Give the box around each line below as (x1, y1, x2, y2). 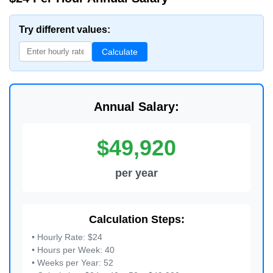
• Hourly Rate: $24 (32, 232, 102, 242)
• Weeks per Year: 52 (32, 258, 113, 268)
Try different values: (19, 24, 110, 35)
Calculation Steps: (88, 213, 185, 225)
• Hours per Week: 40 (32, 245, 115, 255)
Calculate (102, 46, 138, 57)
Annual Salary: (94, 100, 179, 113)
